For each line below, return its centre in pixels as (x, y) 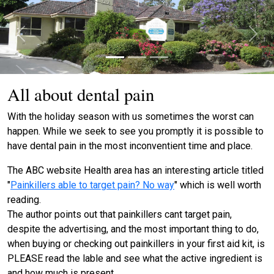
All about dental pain (81, 94)
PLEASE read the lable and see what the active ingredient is (135, 259)
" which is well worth (218, 185)
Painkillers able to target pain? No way (92, 185)
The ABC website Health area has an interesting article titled (135, 171)
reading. (24, 200)
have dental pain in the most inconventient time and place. (130, 146)
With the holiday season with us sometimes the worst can (131, 117)
